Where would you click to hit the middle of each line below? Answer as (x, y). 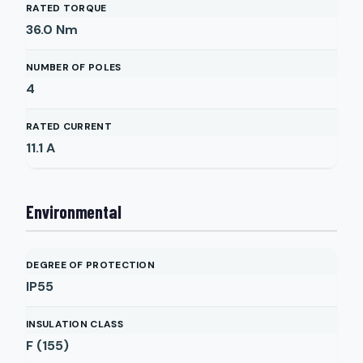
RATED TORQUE (66, 8)
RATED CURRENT (69, 126)
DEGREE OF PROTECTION (90, 265)
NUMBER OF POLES (74, 67)
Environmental (74, 211)
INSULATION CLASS (75, 324)
